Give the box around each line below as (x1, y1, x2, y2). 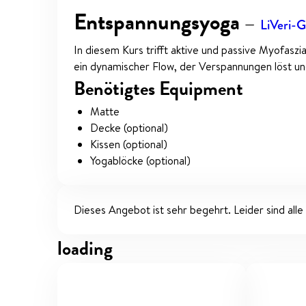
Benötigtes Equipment (74, 74, 243, 102)
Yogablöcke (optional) (90, 152, 191, 168)
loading (57, 234, 113, 262)
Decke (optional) (90, 120, 168, 135)
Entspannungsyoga (74, 5, 245, 38)
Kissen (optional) (90, 136, 167, 152)
